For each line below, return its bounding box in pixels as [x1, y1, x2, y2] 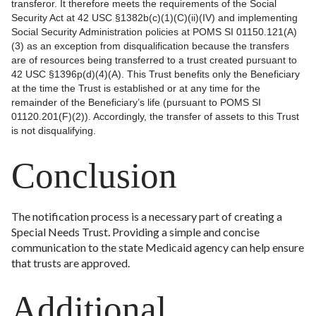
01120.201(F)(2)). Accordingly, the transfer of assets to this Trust [11, 111, 299, 122]
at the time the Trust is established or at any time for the [11, 83, 260, 94]
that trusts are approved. [11, 256, 130, 269]
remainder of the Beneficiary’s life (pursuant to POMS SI [11, 97, 261, 108]
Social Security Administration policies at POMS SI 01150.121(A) [11, 26, 297, 37]
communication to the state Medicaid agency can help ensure [11, 241, 304, 254]
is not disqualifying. [11, 125, 96, 136]
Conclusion [11, 156, 177, 195]
